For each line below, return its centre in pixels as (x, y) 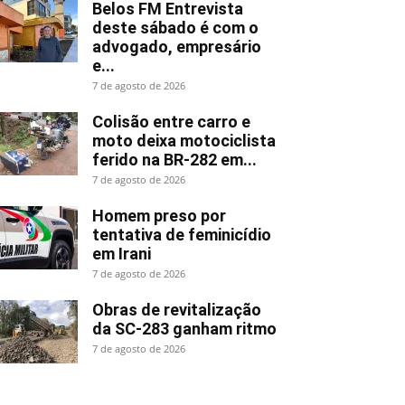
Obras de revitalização (177, 309)
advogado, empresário (177, 46)
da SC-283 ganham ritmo (184, 328)
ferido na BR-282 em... (174, 159)
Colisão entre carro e (171, 121)
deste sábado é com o (175, 27)
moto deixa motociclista (184, 140)
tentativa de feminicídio (182, 234)
